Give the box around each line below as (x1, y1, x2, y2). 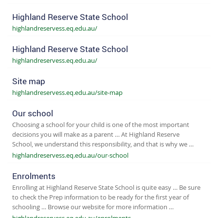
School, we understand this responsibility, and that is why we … (12, 139, 194, 148)
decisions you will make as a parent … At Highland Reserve (12, 129, 180, 139)
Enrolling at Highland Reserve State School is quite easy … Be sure (12, 182, 200, 192)
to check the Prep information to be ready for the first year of (12, 192, 189, 201)
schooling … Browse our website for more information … (12, 202, 174, 211)
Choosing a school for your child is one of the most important (12, 120, 189, 129)
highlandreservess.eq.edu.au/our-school (12, 150, 128, 160)
